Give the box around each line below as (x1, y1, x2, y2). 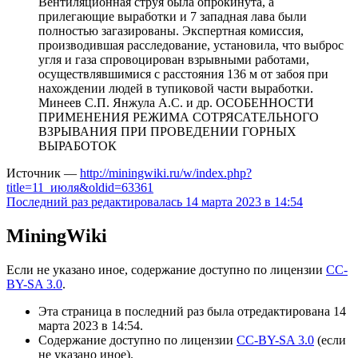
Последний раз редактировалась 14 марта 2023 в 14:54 (6, 194, 303, 209)
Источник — (6, 165, 80, 180)
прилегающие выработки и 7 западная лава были (38, 9, 307, 23)
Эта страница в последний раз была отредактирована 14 (38, 304, 346, 318)
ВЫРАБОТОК (38, 138, 117, 153)
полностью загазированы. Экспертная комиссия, (38, 23, 304, 38)
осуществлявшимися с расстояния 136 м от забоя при (38, 66, 328, 81)
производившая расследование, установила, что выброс (38, 38, 344, 52)
